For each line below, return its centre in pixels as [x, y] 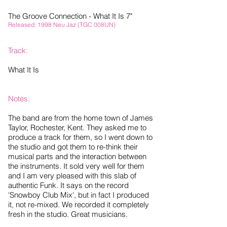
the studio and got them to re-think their [73, 147]
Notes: [19, 99]
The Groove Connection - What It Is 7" [70, 16]
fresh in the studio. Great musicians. [68, 214]
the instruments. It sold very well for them [76, 166]
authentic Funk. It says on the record [68, 185]
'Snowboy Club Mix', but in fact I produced [79, 195]
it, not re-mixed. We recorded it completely [79, 205]
